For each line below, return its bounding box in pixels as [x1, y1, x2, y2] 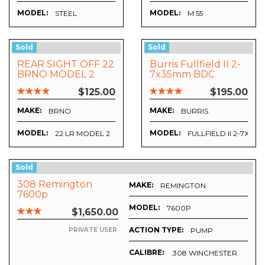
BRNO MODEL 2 [17, 69, 95, 80]
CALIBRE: [129, 248, 164, 257]
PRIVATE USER [69, 226, 117, 234]
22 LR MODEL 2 [55, 129, 110, 138]
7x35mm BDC [150, 69, 215, 80]
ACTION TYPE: [129, 225, 183, 235]
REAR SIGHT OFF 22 [17, 59, 114, 70]
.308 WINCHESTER [171, 248, 237, 257]
